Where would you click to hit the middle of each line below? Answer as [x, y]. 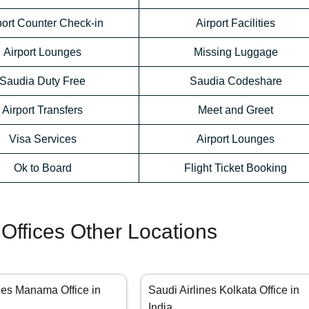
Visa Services [42, 139]
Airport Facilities [236, 23]
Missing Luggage [236, 52]
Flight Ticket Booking [236, 168]
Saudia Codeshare [236, 81]
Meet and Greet [236, 110]
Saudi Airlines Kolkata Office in [224, 290]
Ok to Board [42, 168]
